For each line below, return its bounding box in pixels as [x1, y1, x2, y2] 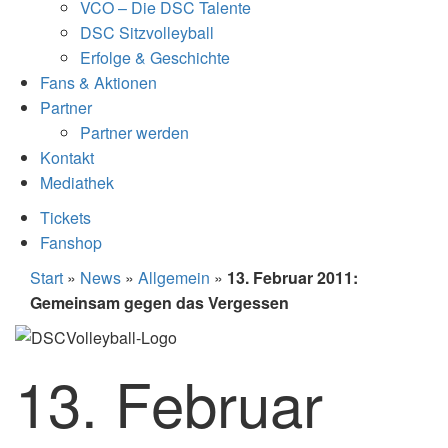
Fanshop [40, 230, 102, 254]
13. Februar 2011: [227, 265, 358, 289]
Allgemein [138, 265, 210, 289]
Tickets [40, 205, 91, 229]
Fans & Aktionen [40, 70, 157, 94]
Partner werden [80, 120, 189, 144]
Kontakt [40, 145, 94, 169]
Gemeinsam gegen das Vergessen [30, 290, 289, 314]
